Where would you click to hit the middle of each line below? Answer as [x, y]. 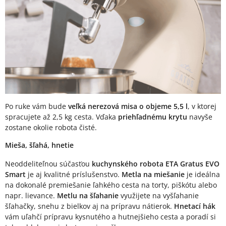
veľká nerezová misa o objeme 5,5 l [128, 106]
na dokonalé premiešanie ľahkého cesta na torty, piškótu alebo [111, 185]
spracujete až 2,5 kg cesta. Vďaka [62, 117]
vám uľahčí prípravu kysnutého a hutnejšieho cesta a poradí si [110, 217]
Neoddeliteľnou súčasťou [47, 164]
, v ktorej [202, 106]
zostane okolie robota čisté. [51, 128]
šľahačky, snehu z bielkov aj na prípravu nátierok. [90, 206]
